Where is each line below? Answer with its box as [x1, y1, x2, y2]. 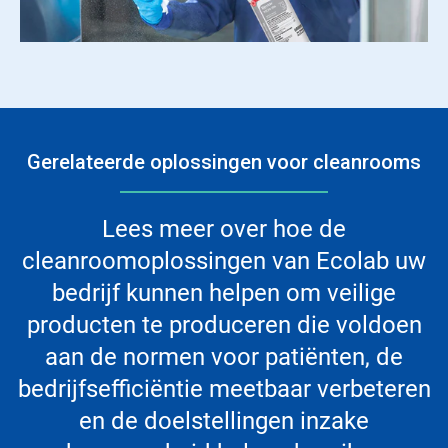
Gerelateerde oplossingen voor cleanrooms [27, 150, 421, 175]
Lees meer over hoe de [102, 215, 346, 244]
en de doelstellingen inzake [79, 407, 369, 436]
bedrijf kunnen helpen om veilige [52, 279, 396, 308]
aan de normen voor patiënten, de [45, 343, 403, 372]
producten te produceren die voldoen [26, 311, 422, 340]
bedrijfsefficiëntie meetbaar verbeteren [17, 375, 431, 404]
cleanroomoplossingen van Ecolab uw [22, 247, 426, 276]
